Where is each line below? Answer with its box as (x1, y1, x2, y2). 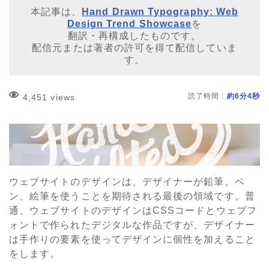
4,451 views (23, 92, 75, 103)
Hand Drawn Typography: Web (82, 7, 239, 17)
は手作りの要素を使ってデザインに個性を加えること (9, 234, 255, 245)
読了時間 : (188, 92, 227, 101)
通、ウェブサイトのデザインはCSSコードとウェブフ (9, 205, 257, 216)
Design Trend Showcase (67, 19, 192, 29)
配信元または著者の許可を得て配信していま (32, 43, 237, 53)
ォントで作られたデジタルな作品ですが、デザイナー (9, 220, 255, 231)
